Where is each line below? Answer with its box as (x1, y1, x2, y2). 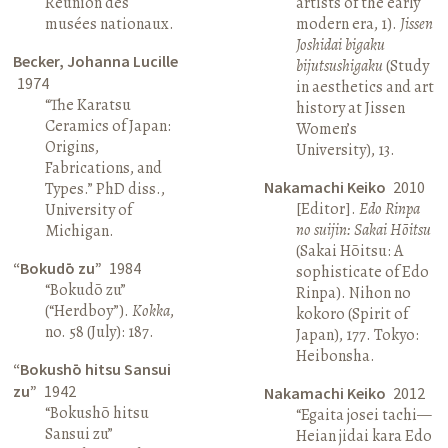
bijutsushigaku (295, 54, 383, 77)
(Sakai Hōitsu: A (295, 239, 403, 262)
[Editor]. (295, 197, 359, 220)
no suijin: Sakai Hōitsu (295, 218, 431, 241)
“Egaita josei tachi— (295, 403, 432, 426)
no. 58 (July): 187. (45, 320, 155, 343)
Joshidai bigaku (295, 33, 385, 56)
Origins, (45, 135, 100, 158)
